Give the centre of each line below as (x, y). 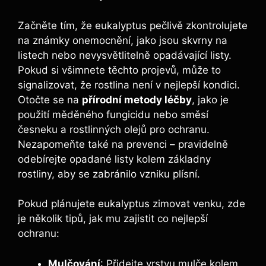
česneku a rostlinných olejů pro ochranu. (114, 129)
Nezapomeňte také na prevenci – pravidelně (123, 144)
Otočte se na (50, 99)
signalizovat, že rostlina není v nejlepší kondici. (129, 85)
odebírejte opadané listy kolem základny (114, 159)
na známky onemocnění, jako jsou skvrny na (123, 40)
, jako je (210, 99)
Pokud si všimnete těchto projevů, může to (119, 70)
